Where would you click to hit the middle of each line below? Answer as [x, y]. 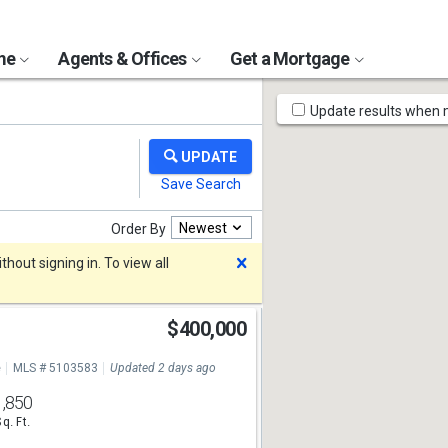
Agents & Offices [124, 58]
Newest [203, 227]
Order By [138, 229]
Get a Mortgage [291, 58]
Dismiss [286, 262]
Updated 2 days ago [162, 368]
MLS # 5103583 [55, 368]
